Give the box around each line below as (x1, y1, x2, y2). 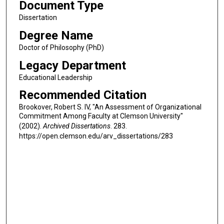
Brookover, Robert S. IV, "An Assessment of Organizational (18, 103, 201, 111)
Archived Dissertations (42, 122, 110, 130)
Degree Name (18, 28, 93, 42)
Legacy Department (18, 58, 126, 72)
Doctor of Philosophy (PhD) (18, 43, 104, 51)
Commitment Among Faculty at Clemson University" (18, 112, 183, 120)
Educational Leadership (18, 73, 92, 81)
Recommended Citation (18, 88, 146, 102)
